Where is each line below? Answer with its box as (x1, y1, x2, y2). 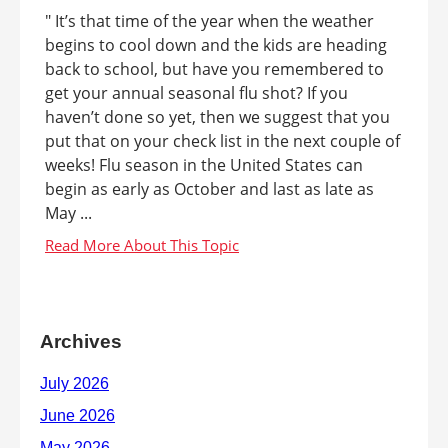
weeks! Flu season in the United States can (45, 154, 363, 176)
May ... (45, 202, 92, 224)
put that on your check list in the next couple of (45, 130, 400, 152)
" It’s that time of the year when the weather (45, 10, 374, 32)
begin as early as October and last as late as (45, 178, 374, 200)
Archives (40, 331, 122, 352)
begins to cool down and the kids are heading (45, 34, 387, 56)
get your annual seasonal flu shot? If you (45, 82, 348, 104)
